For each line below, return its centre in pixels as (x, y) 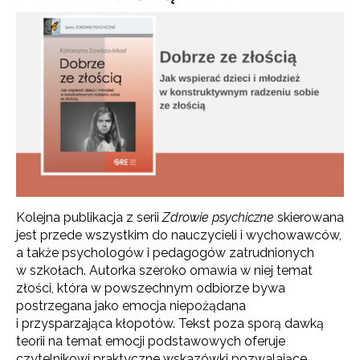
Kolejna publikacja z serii (89, 217)
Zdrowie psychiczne (218, 217)
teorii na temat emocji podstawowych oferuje (151, 341)
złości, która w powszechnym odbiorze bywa (151, 288)
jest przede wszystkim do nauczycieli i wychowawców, (179, 235)
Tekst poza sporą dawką (251, 323)
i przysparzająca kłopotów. (97, 323)
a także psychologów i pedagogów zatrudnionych (165, 252)
